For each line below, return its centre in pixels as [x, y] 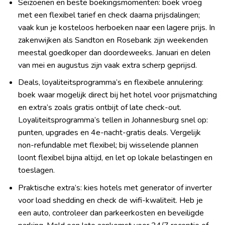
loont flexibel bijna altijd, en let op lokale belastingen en [115, 158]
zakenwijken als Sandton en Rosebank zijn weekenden [113, 40]
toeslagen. [36, 171]
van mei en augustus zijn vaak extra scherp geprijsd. [107, 65]
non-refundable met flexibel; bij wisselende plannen [108, 145]
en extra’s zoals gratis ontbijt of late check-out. [99, 108]
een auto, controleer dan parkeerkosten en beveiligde [111, 213]
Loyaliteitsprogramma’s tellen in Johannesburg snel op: [113, 120]
